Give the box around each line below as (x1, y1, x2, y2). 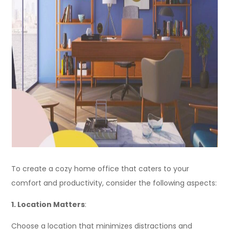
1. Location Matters (11, 199, 85, 210)
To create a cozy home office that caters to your (11, 164, 190, 174)
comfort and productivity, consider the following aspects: (11, 178, 217, 188)
